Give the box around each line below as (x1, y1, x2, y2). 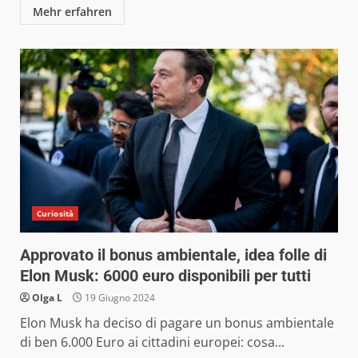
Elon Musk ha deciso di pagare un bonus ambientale (20, 313, 334, 332)
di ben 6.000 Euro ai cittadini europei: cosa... (20, 332, 284, 351)
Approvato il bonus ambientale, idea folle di (20, 245, 327, 265)
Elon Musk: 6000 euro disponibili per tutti (20, 265, 311, 285)
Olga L (32, 290, 62, 304)
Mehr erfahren (33, 3, 112, 19)
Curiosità (37, 207, 74, 219)
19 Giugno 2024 (82, 290, 155, 304)
